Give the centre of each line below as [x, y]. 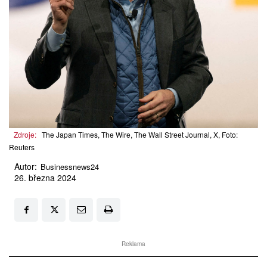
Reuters [22, 147]
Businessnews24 [70, 167]
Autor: [26, 167]
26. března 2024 [45, 178]
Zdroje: [25, 135]
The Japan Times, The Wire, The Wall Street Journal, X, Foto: [140, 135]
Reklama [133, 244]
